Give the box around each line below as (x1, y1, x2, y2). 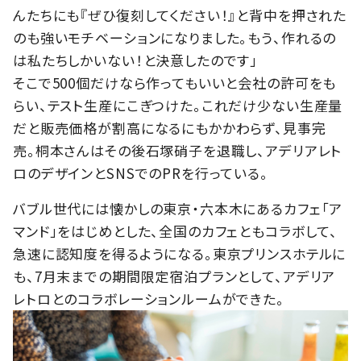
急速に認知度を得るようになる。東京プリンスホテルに (13, 243, 346, 263)
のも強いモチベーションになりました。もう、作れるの (13, 27, 337, 48)
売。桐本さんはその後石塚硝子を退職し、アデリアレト (13, 139, 342, 160)
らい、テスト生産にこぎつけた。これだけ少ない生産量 (13, 94, 343, 115)
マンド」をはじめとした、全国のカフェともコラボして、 (13, 220, 338, 241)
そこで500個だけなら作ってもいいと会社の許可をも (13, 72, 337, 93)
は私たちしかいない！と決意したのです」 (13, 49, 259, 70)
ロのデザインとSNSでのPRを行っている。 (13, 162, 268, 183)
